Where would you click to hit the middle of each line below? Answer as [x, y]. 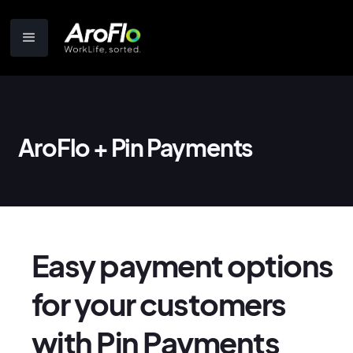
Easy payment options [182, 265]
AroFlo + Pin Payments [136, 147]
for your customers [159, 304]
